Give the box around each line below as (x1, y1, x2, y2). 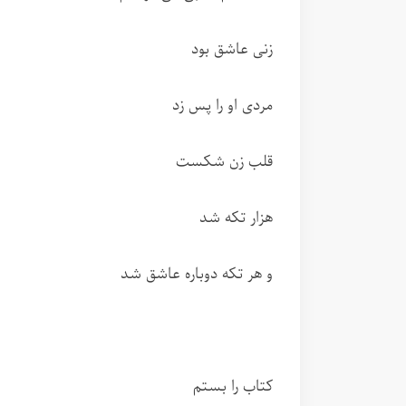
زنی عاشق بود (191, 37, 273, 62)
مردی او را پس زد (172, 93, 273, 118)
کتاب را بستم (193, 374, 273, 399)
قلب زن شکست (176, 150, 273, 174)
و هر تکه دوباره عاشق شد (121, 262, 273, 286)
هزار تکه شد (199, 206, 273, 230)
